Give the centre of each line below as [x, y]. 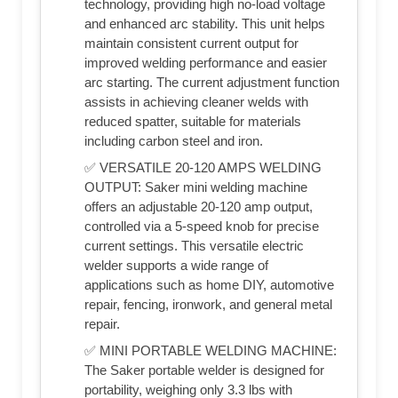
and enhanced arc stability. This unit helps [205, 23]
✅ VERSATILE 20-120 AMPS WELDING [203, 167]
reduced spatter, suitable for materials [193, 121]
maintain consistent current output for [191, 43]
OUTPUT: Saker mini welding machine [196, 187]
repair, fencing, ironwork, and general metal [208, 304]
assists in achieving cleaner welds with [196, 101]
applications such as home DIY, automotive [209, 284]
